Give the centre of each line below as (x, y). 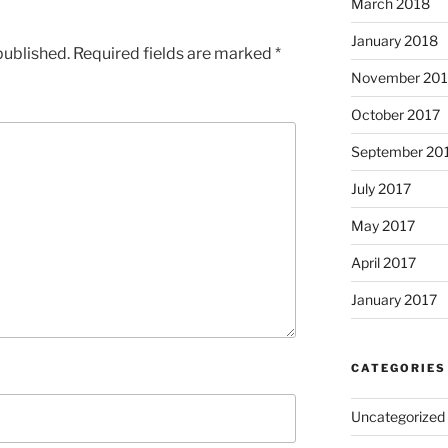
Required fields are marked (174, 53)
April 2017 (383, 263)
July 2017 (380, 189)
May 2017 (382, 226)
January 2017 (393, 300)
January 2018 (394, 41)
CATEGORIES (398, 368)
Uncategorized (397, 417)
